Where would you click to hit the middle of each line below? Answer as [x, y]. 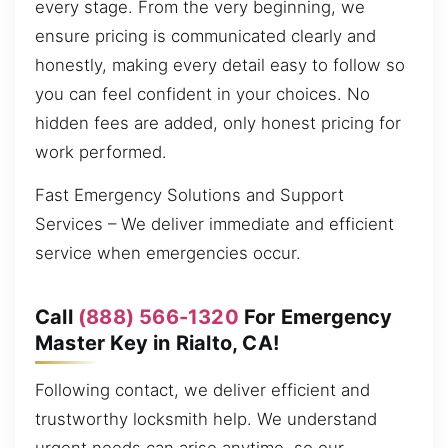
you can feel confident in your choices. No [202, 93]
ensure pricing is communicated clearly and [205, 35]
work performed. [101, 151]
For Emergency [315, 316]
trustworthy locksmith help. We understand [206, 419]
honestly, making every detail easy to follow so [220, 64]
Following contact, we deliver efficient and [202, 390]
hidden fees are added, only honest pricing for [218, 122]
